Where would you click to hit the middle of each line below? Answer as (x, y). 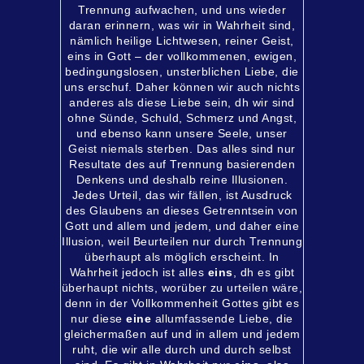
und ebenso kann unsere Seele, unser (182, 133)
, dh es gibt (264, 272)
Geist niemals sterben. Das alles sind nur (182, 149)
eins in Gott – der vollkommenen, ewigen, (182, 56)
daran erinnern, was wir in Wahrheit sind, (182, 25)
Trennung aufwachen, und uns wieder (182, 10)
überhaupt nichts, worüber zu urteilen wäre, (182, 288)
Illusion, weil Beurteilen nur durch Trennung (182, 241)
